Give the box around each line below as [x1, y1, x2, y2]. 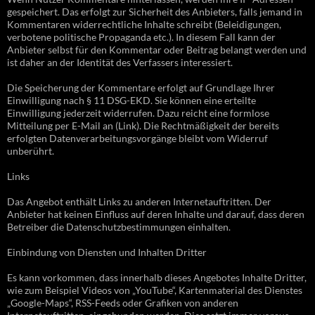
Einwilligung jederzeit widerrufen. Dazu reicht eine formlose [7, 106, 269, 119]
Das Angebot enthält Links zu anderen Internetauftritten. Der [7, 195, 271, 207]
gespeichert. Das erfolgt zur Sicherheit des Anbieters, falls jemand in [7, 5, 302, 18]
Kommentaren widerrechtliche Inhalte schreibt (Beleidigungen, [7, 18, 281, 30]
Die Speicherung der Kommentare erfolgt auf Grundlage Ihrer [7, 81, 275, 94]
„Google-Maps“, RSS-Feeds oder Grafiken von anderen [7, 296, 238, 309]
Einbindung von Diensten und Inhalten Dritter [7, 245, 207, 258]
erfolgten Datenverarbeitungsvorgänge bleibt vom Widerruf [7, 131, 268, 144]
